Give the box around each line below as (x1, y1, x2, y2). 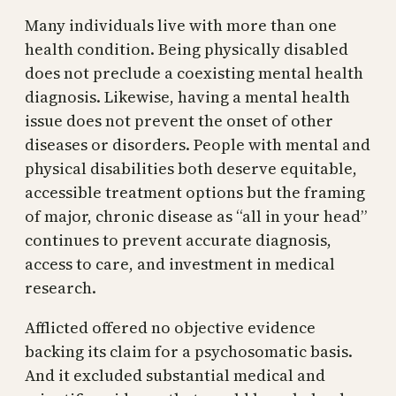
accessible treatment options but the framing (25, 180, 365, 203)
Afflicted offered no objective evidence (25, 316, 316, 339)
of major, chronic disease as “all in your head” (25, 204, 367, 227)
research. (25, 276, 96, 299)
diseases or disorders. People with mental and (25, 133, 370, 156)
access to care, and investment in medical (25, 252, 335, 275)
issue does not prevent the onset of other (25, 109, 333, 132)
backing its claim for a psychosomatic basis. (25, 339, 353, 362)
